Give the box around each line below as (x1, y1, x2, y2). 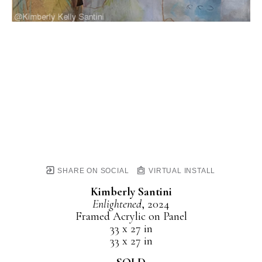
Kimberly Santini (90, 185, 172, 199)
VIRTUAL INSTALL (146, 167, 216, 175)
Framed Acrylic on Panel (75, 209, 187, 223)
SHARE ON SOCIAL (55, 167, 129, 175)
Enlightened (92, 197, 142, 211)
